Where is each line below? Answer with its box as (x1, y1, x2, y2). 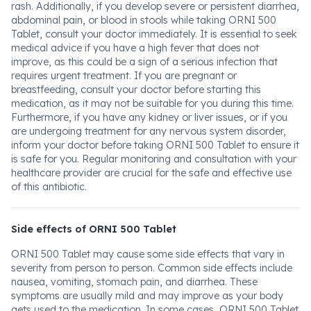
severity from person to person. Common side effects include (11, 262, 292, 274)
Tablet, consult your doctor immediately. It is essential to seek (11, 28, 297, 40)
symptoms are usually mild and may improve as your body (11, 289, 283, 302)
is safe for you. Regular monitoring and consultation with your (11, 153, 296, 165)
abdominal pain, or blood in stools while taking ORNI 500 (11, 14, 276, 26)
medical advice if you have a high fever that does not (11, 42, 259, 54)
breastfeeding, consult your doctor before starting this (11, 83, 261, 96)
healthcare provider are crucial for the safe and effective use (11, 167, 292, 179)
